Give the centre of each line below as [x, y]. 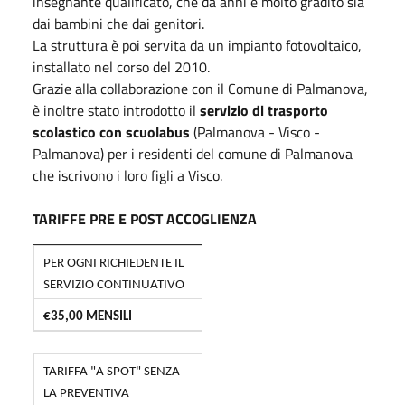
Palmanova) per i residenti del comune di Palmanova [193, 153]
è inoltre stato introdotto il [116, 110]
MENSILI [108, 316]
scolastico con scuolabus [111, 132]
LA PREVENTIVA [86, 393]
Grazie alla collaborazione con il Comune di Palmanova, [200, 88]
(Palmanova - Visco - [255, 132]
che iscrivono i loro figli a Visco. [127, 175]
